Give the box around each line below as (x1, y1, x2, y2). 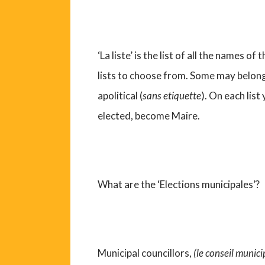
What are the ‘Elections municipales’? (98, 178, 260, 191)
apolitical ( (98, 89, 143, 102)
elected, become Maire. (98, 109, 201, 122)
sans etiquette (143, 89, 202, 102)
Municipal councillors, (98, 247, 194, 260)
